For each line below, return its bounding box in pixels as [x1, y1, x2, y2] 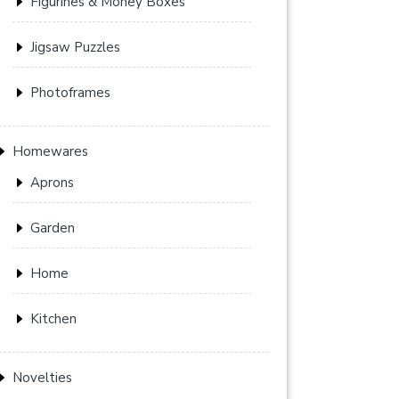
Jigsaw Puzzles [30, 38, 120, 56]
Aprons [30, 174, 74, 191]
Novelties [12, 369, 72, 387]
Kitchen [30, 310, 77, 328]
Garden [30, 219, 75, 237]
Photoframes [30, 84, 110, 102]
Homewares [12, 142, 88, 160]
